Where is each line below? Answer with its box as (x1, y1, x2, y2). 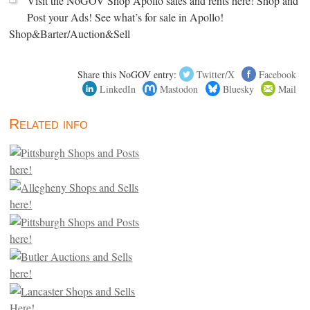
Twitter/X (196, 67, 235, 81)
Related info (9, 116, 89, 133)
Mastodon (160, 82, 199, 95)
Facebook (258, 67, 296, 81)
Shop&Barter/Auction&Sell (9, 26, 131, 42)
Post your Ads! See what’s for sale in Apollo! (27, 9, 224, 25)
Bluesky (222, 82, 254, 95)
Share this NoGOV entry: (77, 67, 177, 81)
